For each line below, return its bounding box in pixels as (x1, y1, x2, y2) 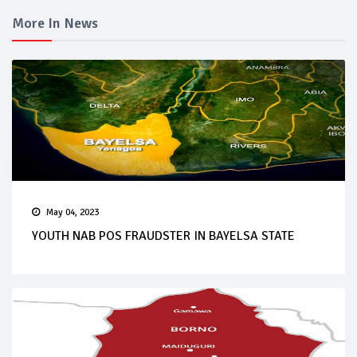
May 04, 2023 (46, 206, 99, 218)
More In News (12, 14, 98, 32)
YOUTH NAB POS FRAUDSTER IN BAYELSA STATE (32, 227, 295, 244)
